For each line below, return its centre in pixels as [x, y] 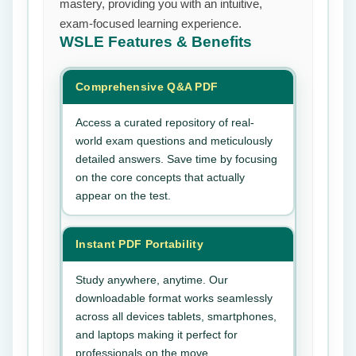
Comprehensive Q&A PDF [147, 87]
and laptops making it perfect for [157, 335]
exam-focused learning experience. [151, 23]
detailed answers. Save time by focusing [176, 159]
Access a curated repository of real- [165, 122]
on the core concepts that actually [160, 177]
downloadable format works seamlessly [174, 298]
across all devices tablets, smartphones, [176, 316]
